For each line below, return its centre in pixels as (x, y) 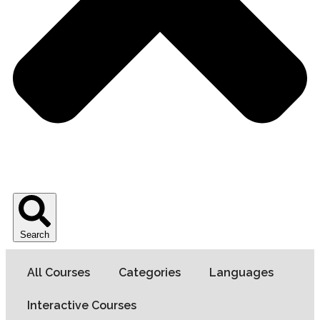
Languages (241, 273)
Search (35, 235)
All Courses (59, 273)
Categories (150, 273)
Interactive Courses (82, 306)
